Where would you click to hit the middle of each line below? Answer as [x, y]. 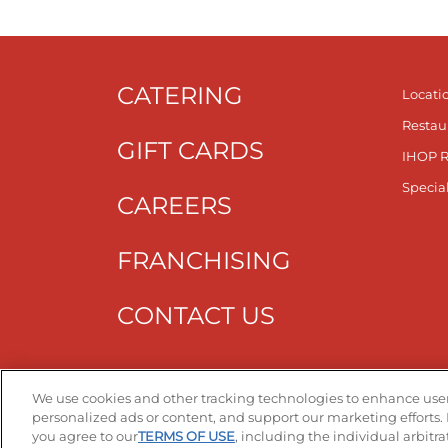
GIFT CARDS [190, 151]
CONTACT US [196, 316]
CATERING [180, 96]
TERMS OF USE [186, 436]
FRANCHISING [204, 261]
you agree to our [85, 436]
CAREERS [174, 206]
